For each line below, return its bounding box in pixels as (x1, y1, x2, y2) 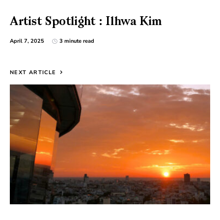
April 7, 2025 (10, 37, 44, 45)
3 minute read (59, 37, 94, 45)
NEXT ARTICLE (10, 69, 56, 77)
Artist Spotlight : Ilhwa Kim (10, 16, 162, 28)
